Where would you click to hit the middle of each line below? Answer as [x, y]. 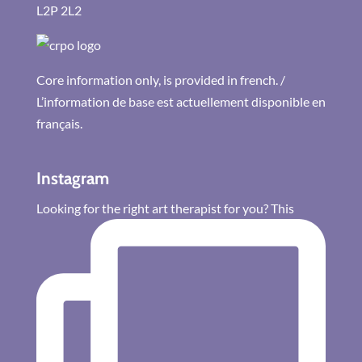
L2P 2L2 [59, 10]
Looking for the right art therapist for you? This [165, 208]
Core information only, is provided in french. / [160, 80]
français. [59, 123]
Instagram [72, 179]
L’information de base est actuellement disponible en [181, 101]
